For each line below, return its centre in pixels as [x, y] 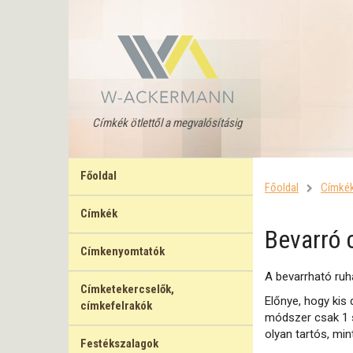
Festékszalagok [119, 344]
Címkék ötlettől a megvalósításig [167, 123]
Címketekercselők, [127, 289]
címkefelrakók [116, 306]
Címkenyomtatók [123, 251]
